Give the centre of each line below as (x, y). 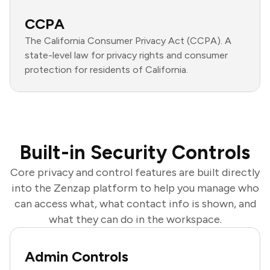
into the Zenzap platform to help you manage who (135, 188)
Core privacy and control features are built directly (135, 172)
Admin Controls (77, 256)
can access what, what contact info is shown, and (135, 203)
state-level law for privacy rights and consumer (126, 55)
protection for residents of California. (106, 69)
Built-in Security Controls (135, 152)
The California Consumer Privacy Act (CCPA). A (128, 40)
